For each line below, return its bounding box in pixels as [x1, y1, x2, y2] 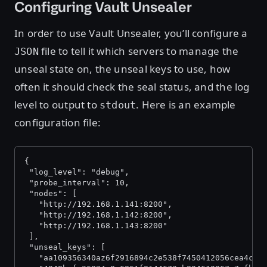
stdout [100, 99, 136, 111]
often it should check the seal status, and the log [14, 80, 250, 94]
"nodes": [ [24, 189, 77, 198]
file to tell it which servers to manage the [38, 44, 239, 58]
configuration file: [14, 116, 101, 129]
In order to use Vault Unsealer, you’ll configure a [14, 26, 248, 40]
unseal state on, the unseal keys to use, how [14, 62, 231, 76]
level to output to [14, 98, 100, 111]
